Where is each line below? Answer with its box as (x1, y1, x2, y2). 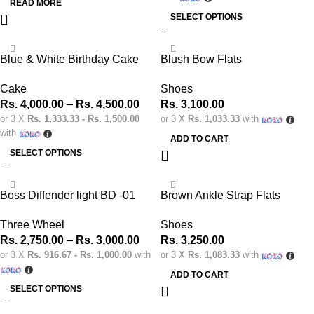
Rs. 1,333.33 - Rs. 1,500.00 (27, 114, 139, 124)
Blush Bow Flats (161, 53, 242, 65)
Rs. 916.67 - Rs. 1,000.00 (27, 250, 132, 260)
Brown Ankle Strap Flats (161, 189, 280, 201)
